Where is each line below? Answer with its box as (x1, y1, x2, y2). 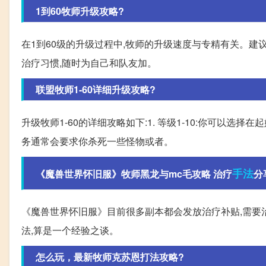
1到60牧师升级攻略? (36, 4, 124, 18)
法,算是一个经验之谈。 (21, 223, 119, 237)
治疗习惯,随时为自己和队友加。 (21, 55, 157, 69)
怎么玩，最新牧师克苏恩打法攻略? (36, 249, 184, 264)
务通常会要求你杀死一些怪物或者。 (21, 134, 173, 148)
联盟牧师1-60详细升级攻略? (36, 82, 156, 96)
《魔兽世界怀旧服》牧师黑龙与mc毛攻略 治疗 (36, 166, 232, 180)
